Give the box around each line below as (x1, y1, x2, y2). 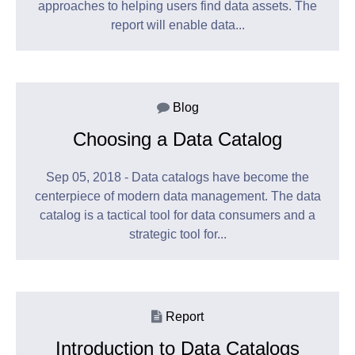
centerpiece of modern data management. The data (34, 189, 321, 204)
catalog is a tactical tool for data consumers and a (40, 208, 315, 223)
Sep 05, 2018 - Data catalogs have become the (46, 170, 309, 185)
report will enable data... (110, 18, 245, 32)
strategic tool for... (128, 227, 227, 242)
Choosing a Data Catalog (73, 128, 282, 151)
